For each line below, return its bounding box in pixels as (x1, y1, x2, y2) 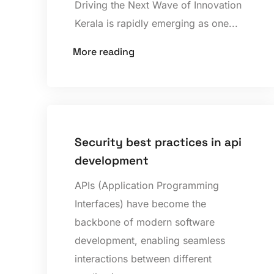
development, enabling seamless (75, 234, 226, 246)
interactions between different (75, 252, 212, 265)
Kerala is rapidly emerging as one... (75, 17, 239, 30)
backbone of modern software (75, 215, 215, 228)
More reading (73, 45, 135, 59)
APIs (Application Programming (75, 179, 220, 191)
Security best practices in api (75, 134, 242, 150)
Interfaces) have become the (75, 197, 207, 210)
